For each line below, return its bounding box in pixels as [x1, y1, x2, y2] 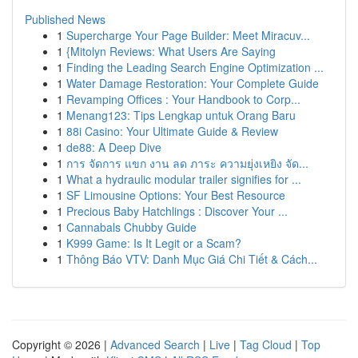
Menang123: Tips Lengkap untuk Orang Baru [66, 107, 296, 123]
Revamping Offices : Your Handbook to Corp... [66, 91, 300, 107]
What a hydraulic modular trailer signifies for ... [66, 171, 301, 187]
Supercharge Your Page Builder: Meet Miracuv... [66, 27, 310, 43]
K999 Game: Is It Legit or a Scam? [66, 235, 241, 251]
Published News [25, 11, 105, 27]
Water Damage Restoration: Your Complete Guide [66, 75, 319, 91]
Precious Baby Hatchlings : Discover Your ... [66, 203, 288, 219]
